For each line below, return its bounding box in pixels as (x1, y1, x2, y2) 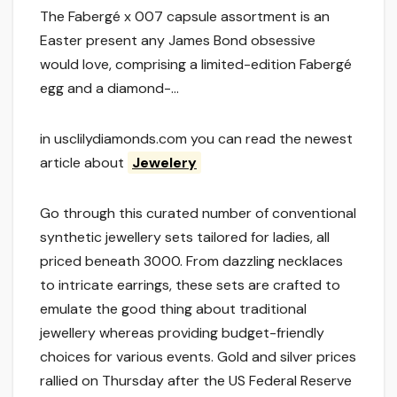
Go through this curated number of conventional (40, 203, 356, 222)
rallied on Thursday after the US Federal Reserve (40, 370, 352, 390)
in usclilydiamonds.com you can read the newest (40, 128, 353, 148)
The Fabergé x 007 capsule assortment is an (40, 6, 330, 26)
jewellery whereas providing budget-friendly (40, 323, 324, 342)
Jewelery (132, 152, 197, 172)
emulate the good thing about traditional (40, 299, 307, 318)
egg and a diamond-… (40, 78, 179, 97)
